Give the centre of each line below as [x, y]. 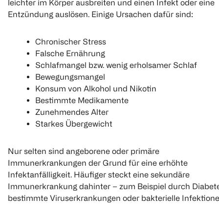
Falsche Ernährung [70, 54]
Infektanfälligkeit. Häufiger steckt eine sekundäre [99, 175]
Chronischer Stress [71, 42]
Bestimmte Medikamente [82, 100]
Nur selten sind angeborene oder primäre [84, 151]
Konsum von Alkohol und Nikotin [96, 89]
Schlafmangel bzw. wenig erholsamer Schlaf [116, 65]
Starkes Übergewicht [74, 124]
